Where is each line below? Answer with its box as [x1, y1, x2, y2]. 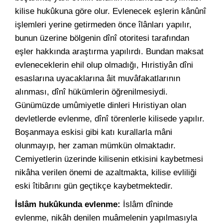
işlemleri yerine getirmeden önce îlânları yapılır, [15, 20, 192, 29]
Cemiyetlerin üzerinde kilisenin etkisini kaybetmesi [15, 154, 203, 164]
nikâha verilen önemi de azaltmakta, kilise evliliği [15, 168, 197, 177]
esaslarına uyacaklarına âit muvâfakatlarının [15, 74, 180, 83]
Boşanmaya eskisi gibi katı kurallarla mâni [15, 127, 172, 137]
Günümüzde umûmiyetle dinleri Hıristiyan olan [15, 101, 186, 110]
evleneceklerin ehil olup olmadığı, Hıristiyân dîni [15, 60, 193, 70]
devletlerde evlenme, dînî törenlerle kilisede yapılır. [15, 114, 205, 123]
